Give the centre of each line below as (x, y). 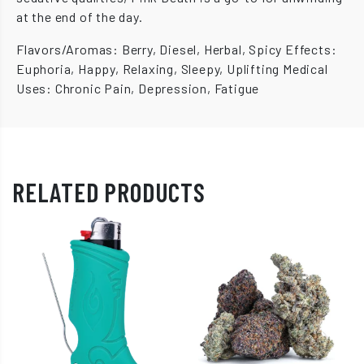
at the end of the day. (80, 16)
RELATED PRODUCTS (109, 191)
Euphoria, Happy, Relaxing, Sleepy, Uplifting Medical (172, 68)
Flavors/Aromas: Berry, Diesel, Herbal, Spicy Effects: (177, 49)
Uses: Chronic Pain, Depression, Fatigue (138, 88)
